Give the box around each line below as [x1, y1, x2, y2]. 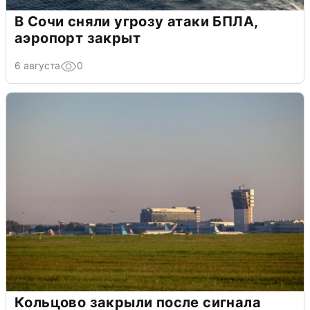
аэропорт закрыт [15, 30, 140, 47]
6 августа [15, 60, 60, 72]
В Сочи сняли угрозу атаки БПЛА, [15, 13, 259, 30]
